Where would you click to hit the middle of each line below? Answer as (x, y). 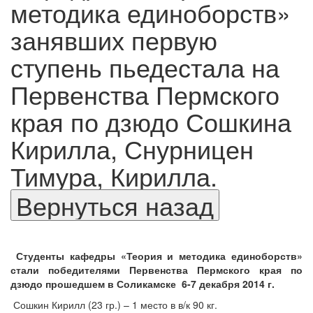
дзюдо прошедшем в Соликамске (95, 284)
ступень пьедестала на (145, 67)
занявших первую (114, 40)
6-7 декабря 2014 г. (228, 284)
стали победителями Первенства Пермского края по (156, 270)
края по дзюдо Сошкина (151, 122)
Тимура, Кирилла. (114, 176)
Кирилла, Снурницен (132, 149)
